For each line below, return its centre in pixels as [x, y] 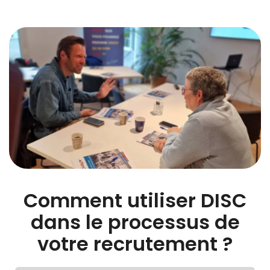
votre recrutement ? [135, 243]
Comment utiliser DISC [135, 200]
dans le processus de [135, 222]
